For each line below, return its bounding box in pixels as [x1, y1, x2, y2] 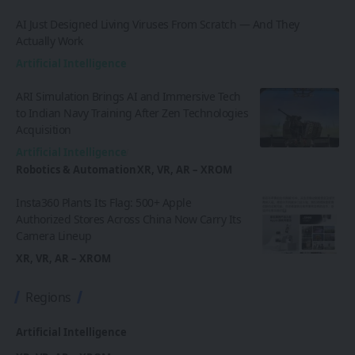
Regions [25, 288, 71, 307]
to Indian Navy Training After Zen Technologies [16, 105, 248, 121]
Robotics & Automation [16, 162, 136, 177]
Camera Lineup [16, 228, 92, 244]
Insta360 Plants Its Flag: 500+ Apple [16, 195, 191, 211]
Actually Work [16, 33, 83, 49]
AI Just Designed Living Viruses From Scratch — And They [16, 17, 300, 32]
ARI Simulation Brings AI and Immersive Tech [16, 89, 241, 105]
